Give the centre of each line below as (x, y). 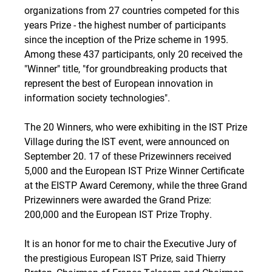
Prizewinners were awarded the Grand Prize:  (119, 199)
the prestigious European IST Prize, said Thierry (125, 258)
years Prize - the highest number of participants (125, 25)
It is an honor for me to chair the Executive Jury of (131, 243)
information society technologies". (97, 97)
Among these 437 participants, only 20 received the (133, 54)
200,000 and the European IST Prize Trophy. (118, 214)
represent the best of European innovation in (119, 83)
